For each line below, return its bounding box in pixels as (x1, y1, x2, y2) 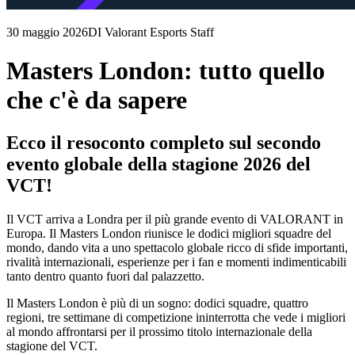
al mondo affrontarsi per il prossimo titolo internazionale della (6, 324, 312, 338)
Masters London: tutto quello (6, 56, 325, 86)
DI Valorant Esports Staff (88, 25, 214, 39)
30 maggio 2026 (6, 25, 88, 39)
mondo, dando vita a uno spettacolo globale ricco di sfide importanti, (6, 240, 348, 254)
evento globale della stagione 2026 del (6, 153, 311, 174)
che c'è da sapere (6, 86, 187, 115)
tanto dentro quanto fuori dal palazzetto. (6, 269, 204, 283)
